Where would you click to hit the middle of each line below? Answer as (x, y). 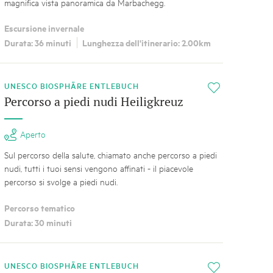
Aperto (33, 134)
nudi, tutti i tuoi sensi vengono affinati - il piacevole (98, 168)
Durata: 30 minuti (38, 222)
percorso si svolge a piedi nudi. (61, 182)
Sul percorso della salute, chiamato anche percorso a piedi (110, 155)
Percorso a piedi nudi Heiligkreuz (94, 102)
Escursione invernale (44, 28)
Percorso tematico (39, 207)
